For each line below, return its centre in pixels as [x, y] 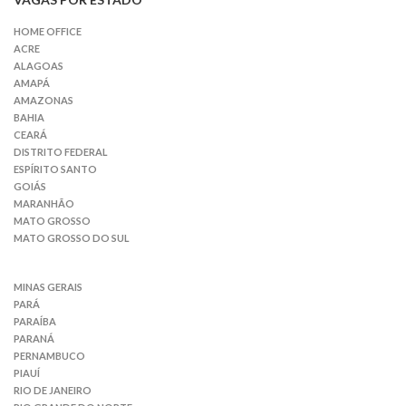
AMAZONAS [43, 101]
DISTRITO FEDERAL [61, 152]
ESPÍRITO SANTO [55, 169]
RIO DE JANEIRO [53, 391]
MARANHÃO [44, 204]
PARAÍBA [35, 322]
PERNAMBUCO [49, 356]
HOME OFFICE [48, 32]
